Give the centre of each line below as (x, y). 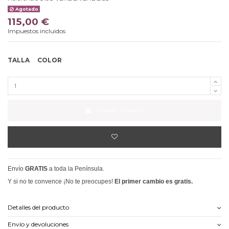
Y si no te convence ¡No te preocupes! (61, 182)
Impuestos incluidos (37, 31)
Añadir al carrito (121, 110)
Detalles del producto (38, 207)
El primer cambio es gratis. (154, 182)
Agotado (26, 9)
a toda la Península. (77, 169)
